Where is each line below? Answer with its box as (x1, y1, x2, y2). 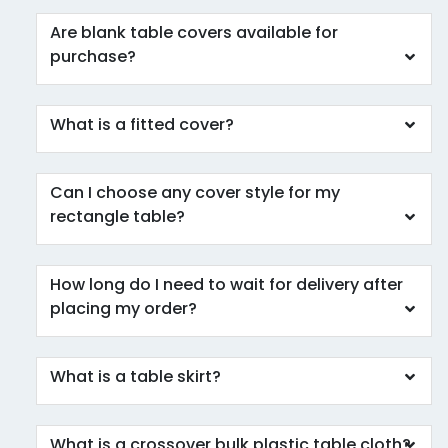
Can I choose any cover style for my (50, 181, 341, 205)
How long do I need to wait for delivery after (50, 273, 404, 297)
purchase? (50, 45, 137, 69)
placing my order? (50, 297, 198, 321)
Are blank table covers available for (50, 21, 339, 45)
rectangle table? (50, 205, 186, 229)
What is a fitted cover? (50, 113, 235, 137)
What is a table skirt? (50, 365, 222, 389)
